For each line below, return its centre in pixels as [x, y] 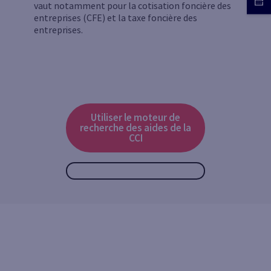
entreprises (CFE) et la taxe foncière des [116, 18]
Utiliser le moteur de [135, 117]
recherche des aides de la [135, 128]
